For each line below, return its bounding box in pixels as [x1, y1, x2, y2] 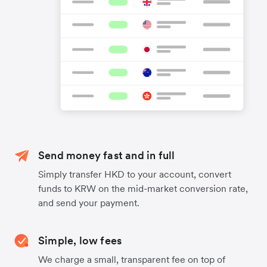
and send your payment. [38, 197, 139, 209]
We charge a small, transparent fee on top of [38, 253, 225, 266]
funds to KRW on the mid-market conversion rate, [38, 182, 248, 195]
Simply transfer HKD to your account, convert [38, 168, 231, 181]
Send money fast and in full [38, 148, 175, 163]
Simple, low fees [38, 234, 122, 248]
